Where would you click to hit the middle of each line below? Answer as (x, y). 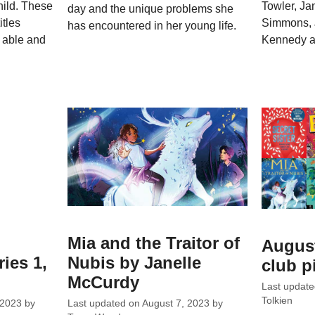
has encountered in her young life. (152, 26)
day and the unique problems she (151, 9)
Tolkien (277, 301)
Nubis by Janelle (135, 262)
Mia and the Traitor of (154, 243)
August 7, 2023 (176, 304)
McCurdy (104, 282)
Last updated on (105, 304)
